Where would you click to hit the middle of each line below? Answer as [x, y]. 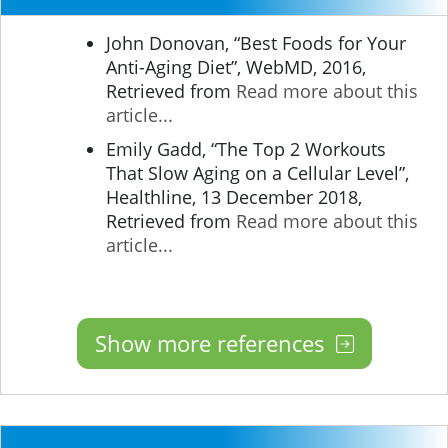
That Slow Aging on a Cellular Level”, [257, 173]
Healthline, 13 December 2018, [234, 197]
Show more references [212, 343]
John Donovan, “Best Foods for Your [256, 43]
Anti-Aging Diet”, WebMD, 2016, [236, 67]
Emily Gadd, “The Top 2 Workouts [246, 149]
